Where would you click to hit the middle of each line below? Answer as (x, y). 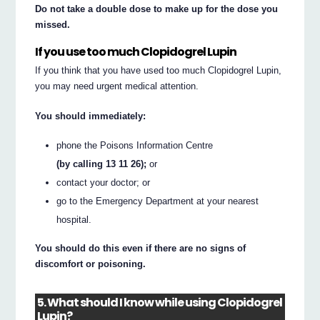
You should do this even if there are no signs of (141, 249)
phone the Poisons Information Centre (135, 145)
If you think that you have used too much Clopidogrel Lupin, (159, 71)
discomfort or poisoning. (91, 264)
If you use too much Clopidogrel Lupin (136, 51)
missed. (53, 24)
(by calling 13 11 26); (102, 164)
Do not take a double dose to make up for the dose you (157, 9)
